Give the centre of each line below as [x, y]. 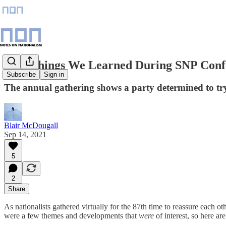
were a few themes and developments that [71, 215]
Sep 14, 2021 [25, 134]
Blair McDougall [31, 125]
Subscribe [21, 75]
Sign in [54, 75]
